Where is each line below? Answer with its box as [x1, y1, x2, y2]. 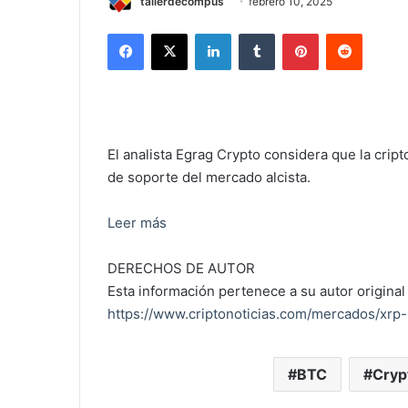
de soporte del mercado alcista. [107, 168, 311, 187]
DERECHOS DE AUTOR [107, 260, 255, 278]
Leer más [107, 214, 167, 232]
